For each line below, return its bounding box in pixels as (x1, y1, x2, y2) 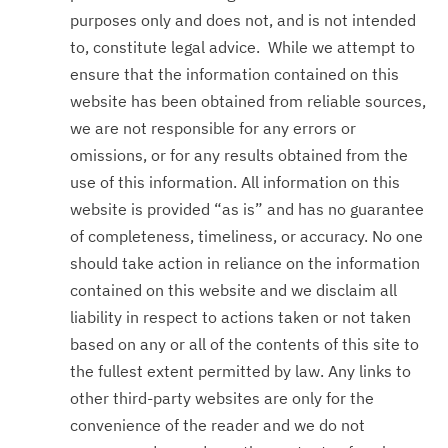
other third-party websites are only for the (70, 388, 374, 408)
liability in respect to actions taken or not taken (70, 307, 411, 327)
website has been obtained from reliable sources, (70, 91, 426, 111)
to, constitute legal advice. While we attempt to (70, 37, 415, 57)
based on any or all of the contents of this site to (70, 334, 419, 354)
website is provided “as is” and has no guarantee (70, 199, 424, 219)
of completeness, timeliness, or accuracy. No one (70, 226, 423, 246)
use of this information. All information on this (70, 172, 400, 192)
